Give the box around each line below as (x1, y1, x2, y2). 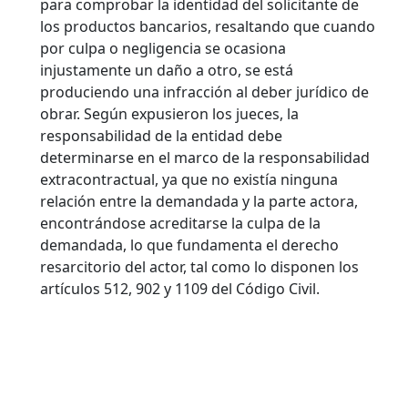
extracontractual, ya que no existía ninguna (40, 168, 338, 189)
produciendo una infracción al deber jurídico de (40, 81, 369, 102)
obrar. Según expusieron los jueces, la (40, 103, 299, 124)
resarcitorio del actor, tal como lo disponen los (40, 256, 359, 277)
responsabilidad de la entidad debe (40, 125, 282, 146)
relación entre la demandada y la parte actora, (40, 190, 358, 211)
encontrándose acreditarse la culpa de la (40, 212, 321, 233)
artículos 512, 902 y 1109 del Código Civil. (40, 278, 320, 299)
